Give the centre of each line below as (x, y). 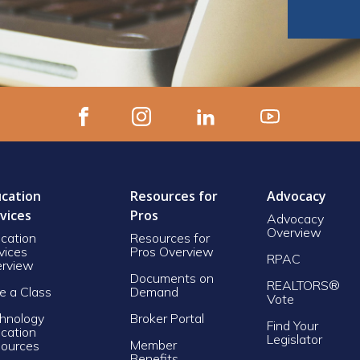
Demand (154, 291)
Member (153, 344)
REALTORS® (303, 285)
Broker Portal (168, 318)
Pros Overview (172, 251)
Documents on (172, 278)
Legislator (294, 339)
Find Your (292, 325)
